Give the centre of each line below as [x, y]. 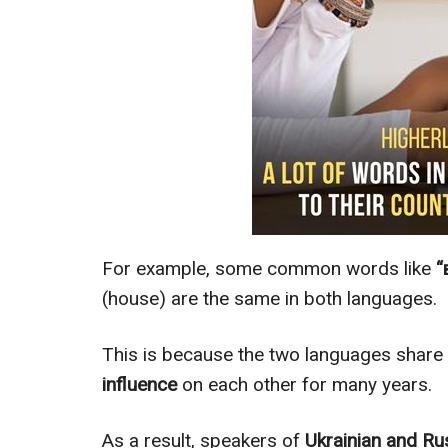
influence [142, 385]
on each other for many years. [307, 385]
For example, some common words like [269, 269]
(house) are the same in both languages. [269, 299]
